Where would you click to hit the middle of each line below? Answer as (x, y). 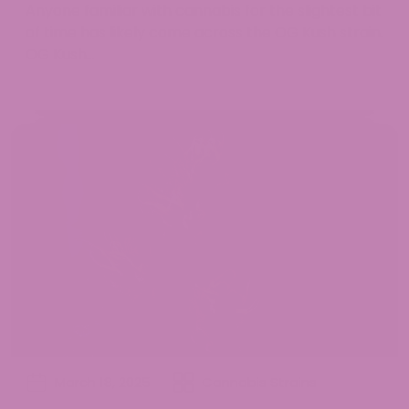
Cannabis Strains (259, 383)
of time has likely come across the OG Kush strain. (204, 32)
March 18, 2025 (103, 383)
